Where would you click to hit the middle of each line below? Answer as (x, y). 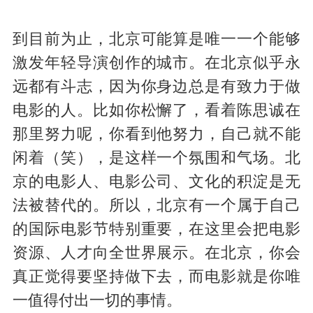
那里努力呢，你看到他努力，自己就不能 (156, 134)
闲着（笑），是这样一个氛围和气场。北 (156, 158)
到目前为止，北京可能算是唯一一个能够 (156, 39)
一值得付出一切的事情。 (97, 300)
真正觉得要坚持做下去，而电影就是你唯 (156, 276)
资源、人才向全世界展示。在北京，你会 (156, 253)
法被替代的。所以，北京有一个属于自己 (156, 205)
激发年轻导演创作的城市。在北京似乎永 (156, 63)
